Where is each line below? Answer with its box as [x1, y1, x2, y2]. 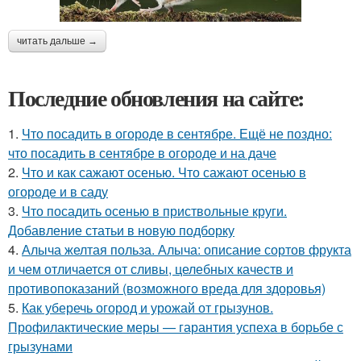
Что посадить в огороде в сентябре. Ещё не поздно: [22, 123, 332, 143]
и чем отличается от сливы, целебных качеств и [8, 259, 293, 278]
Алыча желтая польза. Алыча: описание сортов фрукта [22, 239, 351, 259]
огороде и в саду [8, 181, 108, 201]
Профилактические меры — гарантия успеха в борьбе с [8, 317, 343, 336]
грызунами [8, 336, 73, 355]
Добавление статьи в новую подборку [8, 220, 234, 239]
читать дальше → [17, 35, 98, 47]
